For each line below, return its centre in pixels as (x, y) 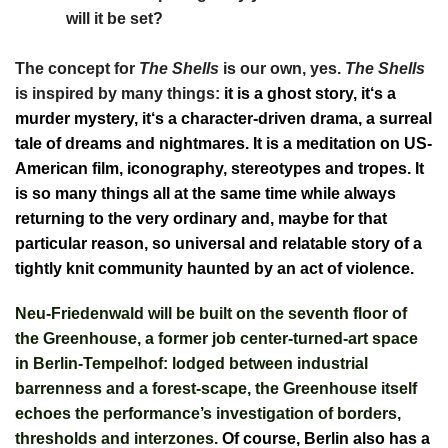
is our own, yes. (282, 69)
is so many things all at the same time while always (205, 194)
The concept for (77, 69)
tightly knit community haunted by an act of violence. (214, 269)
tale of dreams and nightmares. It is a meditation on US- (223, 144)
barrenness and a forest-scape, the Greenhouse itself (216, 389)
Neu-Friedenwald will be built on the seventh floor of (211, 314)
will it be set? (114, 18)
